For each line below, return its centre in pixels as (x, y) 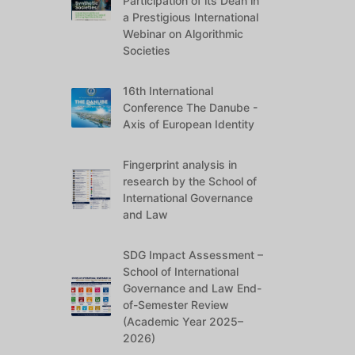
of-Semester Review (176, 305)
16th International (168, 91)
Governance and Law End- (193, 288)
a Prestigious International (191, 17)
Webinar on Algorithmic (183, 34)
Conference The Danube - (191, 107)
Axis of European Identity (189, 124)
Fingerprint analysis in (180, 164)
